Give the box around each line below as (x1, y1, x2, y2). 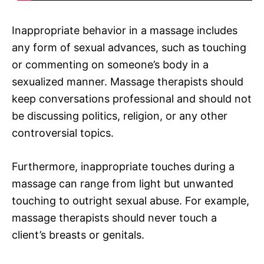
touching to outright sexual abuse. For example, (12, 194, 249, 207)
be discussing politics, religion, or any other (12, 109, 227, 122)
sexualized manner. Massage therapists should (12, 75, 243, 88)
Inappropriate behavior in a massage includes (12, 24, 237, 37)
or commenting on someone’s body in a (12, 58, 209, 71)
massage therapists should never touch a (12, 211, 217, 224)
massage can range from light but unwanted (12, 177, 233, 190)
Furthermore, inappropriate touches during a (12, 160, 235, 173)
